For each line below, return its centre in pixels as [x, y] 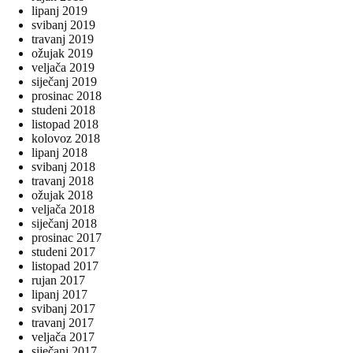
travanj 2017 [63, 323]
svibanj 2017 [63, 309]
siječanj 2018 [64, 224]
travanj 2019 [63, 39]
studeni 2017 [63, 252]
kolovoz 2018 [66, 139]
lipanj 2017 [59, 295]
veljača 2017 [63, 337]
